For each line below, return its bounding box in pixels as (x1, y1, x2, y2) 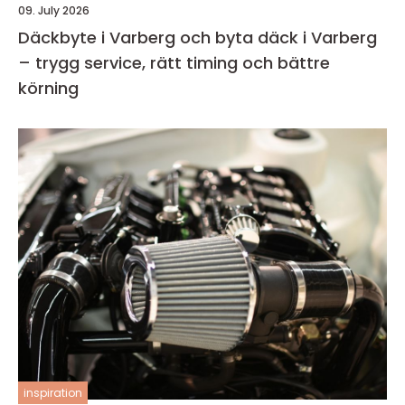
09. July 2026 (18, 3, 89, 18)
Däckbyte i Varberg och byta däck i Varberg (18, 26, 377, 49)
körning (18, 77, 79, 99)
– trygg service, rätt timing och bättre (18, 52, 330, 74)
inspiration (24, 385, 82, 400)
